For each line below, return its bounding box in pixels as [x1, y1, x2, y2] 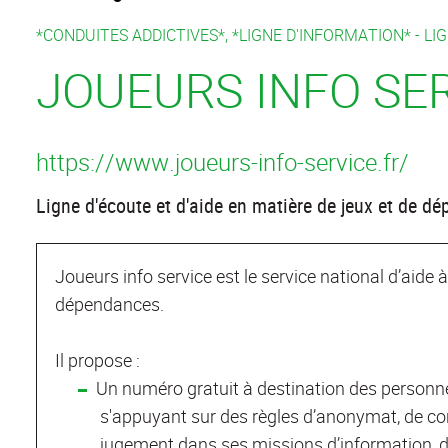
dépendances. [55, 292, 164, 317]
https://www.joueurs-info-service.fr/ [36, 145, 409, 178]
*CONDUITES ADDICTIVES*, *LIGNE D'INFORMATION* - [36, 24, 424, 47]
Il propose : [55, 348, 140, 373]
